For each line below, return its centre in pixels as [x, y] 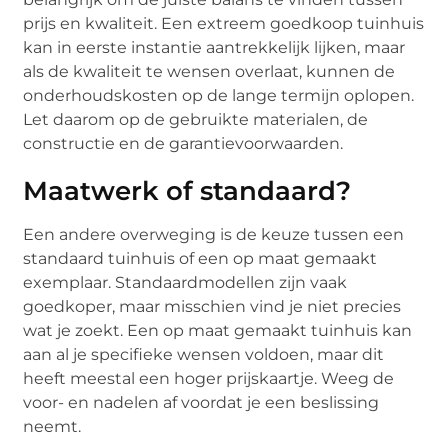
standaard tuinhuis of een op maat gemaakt [200, 259]
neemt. [52, 427]
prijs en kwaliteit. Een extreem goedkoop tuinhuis [224, 24]
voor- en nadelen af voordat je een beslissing [201, 403]
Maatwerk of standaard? [187, 191]
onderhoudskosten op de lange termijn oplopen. [219, 96]
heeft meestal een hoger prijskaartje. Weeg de [209, 379]
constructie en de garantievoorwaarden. [183, 144]
